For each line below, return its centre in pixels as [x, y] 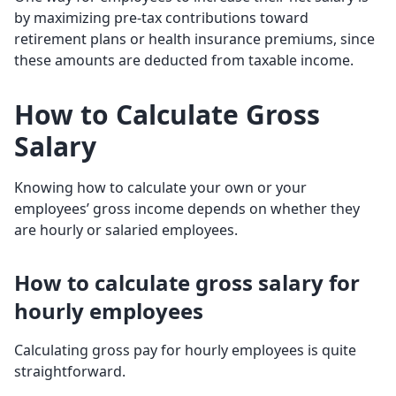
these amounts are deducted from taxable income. [184, 61]
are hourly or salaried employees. [126, 230]
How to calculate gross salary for [187, 283]
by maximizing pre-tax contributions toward [161, 18]
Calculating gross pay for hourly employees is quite [185, 350]
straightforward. [72, 372]
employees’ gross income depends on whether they [187, 209]
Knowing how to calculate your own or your [160, 188]
